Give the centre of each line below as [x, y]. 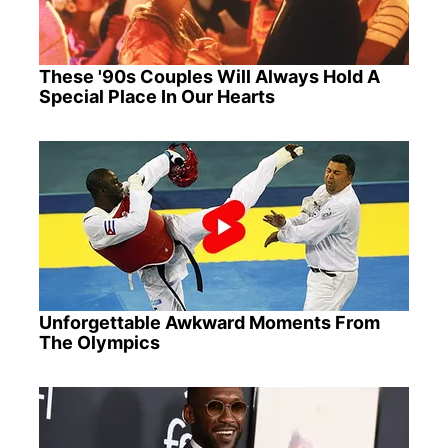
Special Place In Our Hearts [156, 97]
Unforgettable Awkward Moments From [209, 323]
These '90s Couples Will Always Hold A [209, 77]
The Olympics [99, 343]
